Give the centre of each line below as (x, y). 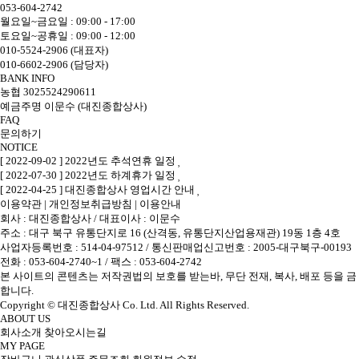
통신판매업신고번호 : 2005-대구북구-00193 (252, 247)
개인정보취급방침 (91, 204)
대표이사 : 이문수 (140, 218)
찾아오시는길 (75, 332)
